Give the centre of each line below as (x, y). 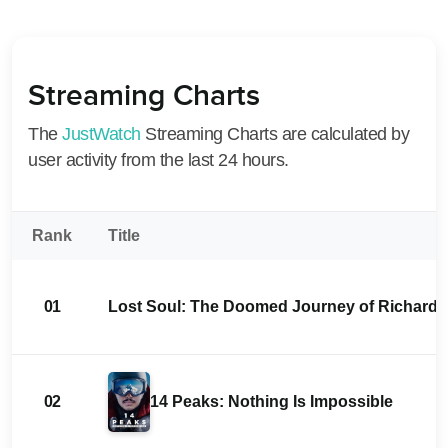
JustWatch (101, 134)
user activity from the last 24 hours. (158, 160)
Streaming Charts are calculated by (274, 134)
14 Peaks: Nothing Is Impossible (271, 402)
